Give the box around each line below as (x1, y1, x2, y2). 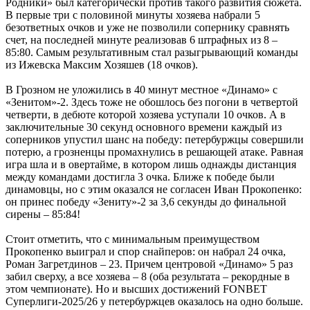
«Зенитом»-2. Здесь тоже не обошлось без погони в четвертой (6, 95, 298, 108)
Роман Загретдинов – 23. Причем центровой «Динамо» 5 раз (6, 257, 293, 270)
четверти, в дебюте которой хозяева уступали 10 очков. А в (6, 108, 286, 120)
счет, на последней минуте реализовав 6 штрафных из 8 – (6, 33, 277, 46)
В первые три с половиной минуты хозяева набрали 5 (6, 8, 260, 21)
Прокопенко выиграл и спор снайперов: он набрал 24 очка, (6, 245, 286, 257)
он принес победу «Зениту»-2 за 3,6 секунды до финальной (6, 195, 286, 208)
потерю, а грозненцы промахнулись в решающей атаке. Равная (6, 145, 303, 158)
